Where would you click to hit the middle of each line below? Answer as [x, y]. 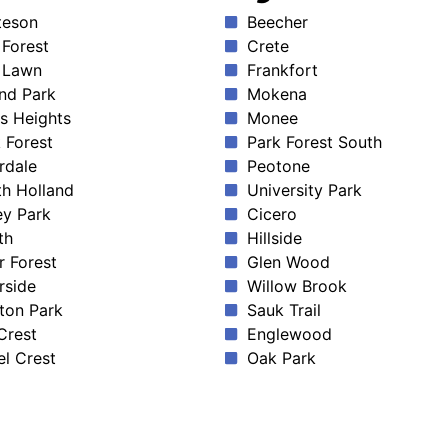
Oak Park [281, 358]
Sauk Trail [283, 310]
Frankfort [282, 70]
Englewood [289, 334]
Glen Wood [288, 262]
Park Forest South [314, 142]
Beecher [277, 22]
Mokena [276, 94]
